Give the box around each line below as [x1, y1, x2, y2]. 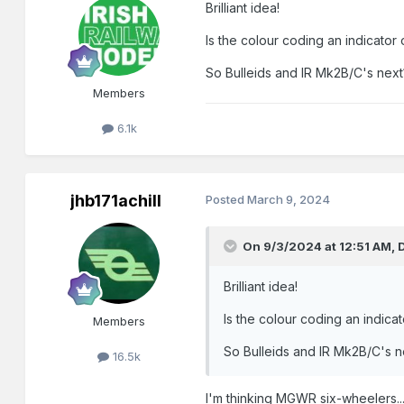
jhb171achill [69, 191, 161, 211]
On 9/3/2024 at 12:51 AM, [243, 239, 399, 254]
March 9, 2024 [247, 192, 331, 207]
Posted [206, 192, 248, 207]
